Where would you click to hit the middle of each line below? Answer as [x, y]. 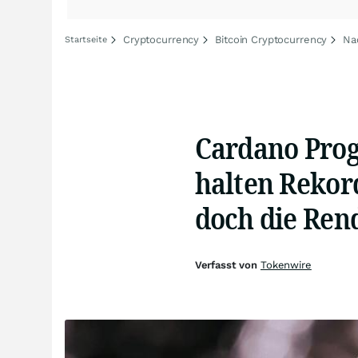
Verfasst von [227, 265]
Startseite [86, 40]
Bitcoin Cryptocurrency [271, 40]
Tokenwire [286, 265]
